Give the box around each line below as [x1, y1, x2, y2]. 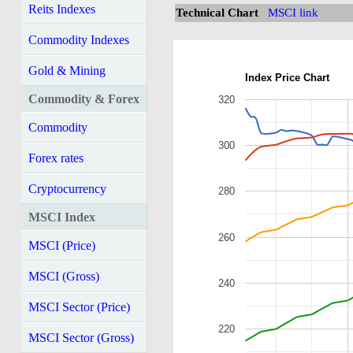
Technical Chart [176, 6, 258, 19]
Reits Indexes [28, 2, 95, 16]
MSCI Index [28, 210, 95, 224]
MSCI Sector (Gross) [28, 331, 134, 344]
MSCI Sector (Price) [28, 300, 130, 314]
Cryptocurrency [28, 182, 106, 195]
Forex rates [28, 151, 84, 165]
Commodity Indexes [28, 33, 129, 46]
